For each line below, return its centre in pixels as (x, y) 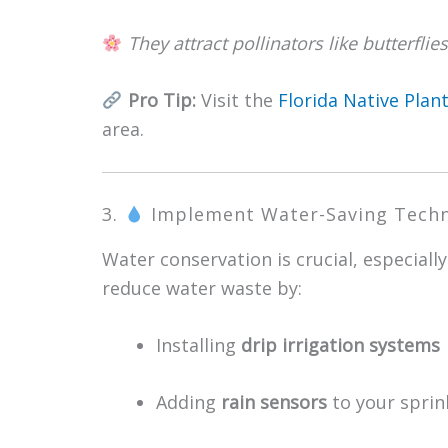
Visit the (236, 100)
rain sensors (274, 402)
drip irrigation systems (340, 345)
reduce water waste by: (202, 288)
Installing (198, 345)
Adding (188, 402)
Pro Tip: (161, 100)
